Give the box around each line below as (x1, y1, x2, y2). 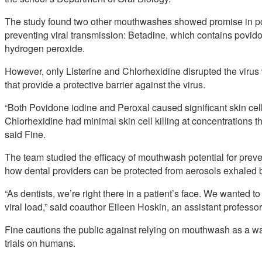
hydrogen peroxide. (5, 42, 85, 56)
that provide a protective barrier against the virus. (5, 78, 205, 92)
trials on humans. (5, 236, 75, 250)
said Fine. (5, 127, 46, 142)
